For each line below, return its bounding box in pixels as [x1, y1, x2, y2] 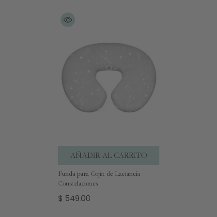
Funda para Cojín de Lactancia [58, 170, 140, 178]
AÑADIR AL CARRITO [70, 151, 147, 160]
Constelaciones [58, 179, 98, 187]
